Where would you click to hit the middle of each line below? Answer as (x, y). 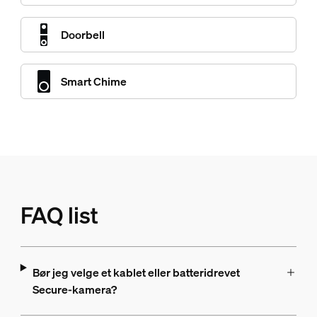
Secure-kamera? (74, 289)
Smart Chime (93, 81)
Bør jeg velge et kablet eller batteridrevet (136, 272)
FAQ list (59, 215)
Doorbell (82, 35)
